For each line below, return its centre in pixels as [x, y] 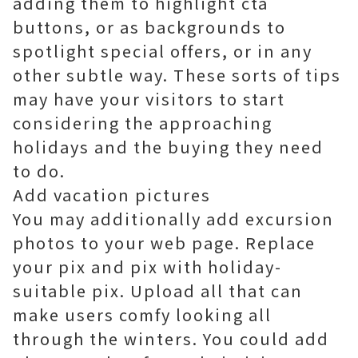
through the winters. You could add [171, 338]
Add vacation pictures [112, 195]
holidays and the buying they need [168, 147]
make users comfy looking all [142, 314]
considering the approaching [143, 123]
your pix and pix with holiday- [147, 267]
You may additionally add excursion [173, 219]
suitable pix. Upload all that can [158, 290]
